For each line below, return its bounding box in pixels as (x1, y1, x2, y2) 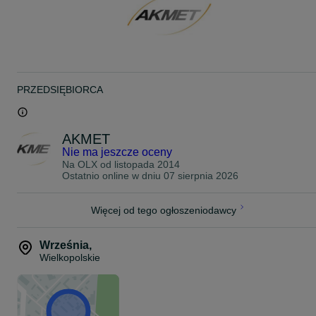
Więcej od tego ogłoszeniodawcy (91, 204, 236, 216)
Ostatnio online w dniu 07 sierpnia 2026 (62, 169, 238, 181)
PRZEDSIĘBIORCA (17, 83, 103, 95)
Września (39, 238, 89, 251)
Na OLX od (62, 158, 114, 170)
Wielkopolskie (39, 251, 100, 263)
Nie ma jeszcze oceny (62, 145, 172, 158)
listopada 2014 (114, 158, 180, 170)
